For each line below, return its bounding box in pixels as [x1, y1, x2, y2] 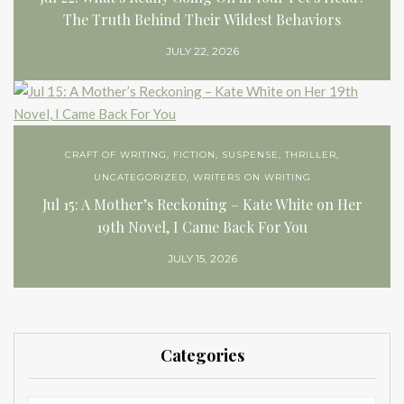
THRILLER [285, 149, 336, 161]
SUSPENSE [222, 149, 279, 161]
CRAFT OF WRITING [65, 149, 167, 161]
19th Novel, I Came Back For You [96, 217, 308, 237]
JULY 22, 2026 [165, 44, 239, 59]
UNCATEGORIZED [93, 171, 187, 184]
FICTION [173, 149, 216, 161]
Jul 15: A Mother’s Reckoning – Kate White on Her [41, 195, 363, 215]
